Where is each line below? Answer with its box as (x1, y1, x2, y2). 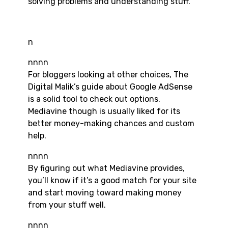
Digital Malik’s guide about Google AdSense (28, 82, 192, 92)
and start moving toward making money (28, 188, 182, 198)
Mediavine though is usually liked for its (28, 106, 180, 117)
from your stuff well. (28, 200, 106, 210)
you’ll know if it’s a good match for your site (28, 176, 196, 186)
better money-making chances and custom (28, 119, 194, 129)
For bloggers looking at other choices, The (28, 70, 188, 80)
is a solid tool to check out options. (28, 94, 160, 104)
